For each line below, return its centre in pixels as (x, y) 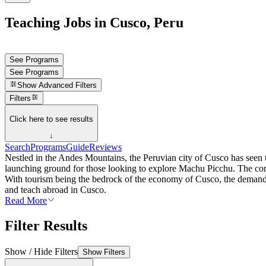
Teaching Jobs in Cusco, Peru (94, 22)
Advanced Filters (68, 85)
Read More (26, 201)
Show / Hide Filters (41, 251)
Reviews (105, 147)
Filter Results (46, 226)
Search (18, 147)
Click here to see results (51, 119)
